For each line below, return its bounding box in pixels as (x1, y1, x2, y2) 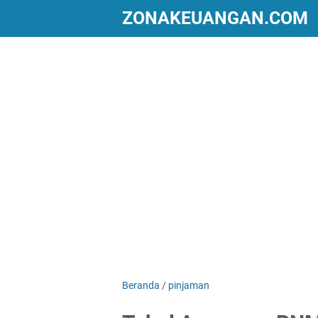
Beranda (122, 280, 160, 291)
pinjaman (168, 280, 209, 291)
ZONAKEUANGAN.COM (122, 8, 308, 28)
